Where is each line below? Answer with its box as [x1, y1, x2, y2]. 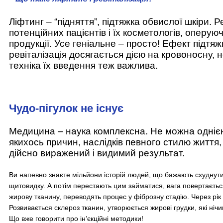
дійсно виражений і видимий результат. [9, 148, 185, 159]
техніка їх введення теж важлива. [9, 60, 158, 71]
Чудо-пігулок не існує [9, 102, 123, 114]
